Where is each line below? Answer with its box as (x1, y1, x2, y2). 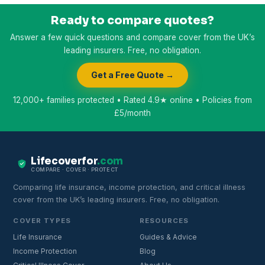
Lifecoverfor (31, 155, 98, 168)
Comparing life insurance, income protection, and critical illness (13, 182, 246, 192)
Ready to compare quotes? (51, 12, 214, 28)
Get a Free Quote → (91, 70, 174, 80)
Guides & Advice (140, 232, 197, 241)
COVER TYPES (13, 216, 72, 225)
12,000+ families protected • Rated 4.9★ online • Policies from (13, 95, 252, 105)
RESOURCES (140, 216, 189, 225)
